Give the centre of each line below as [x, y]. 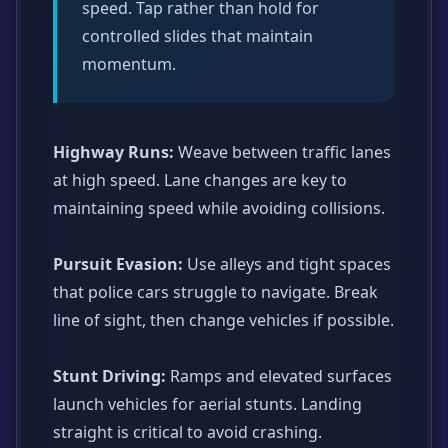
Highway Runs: [113, 151]
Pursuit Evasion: [118, 263]
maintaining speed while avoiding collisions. [219, 207]
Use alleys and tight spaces [287, 263]
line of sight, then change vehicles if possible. [223, 319]
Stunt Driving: [109, 375]
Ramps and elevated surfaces [279, 375]
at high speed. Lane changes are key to [200, 179]
